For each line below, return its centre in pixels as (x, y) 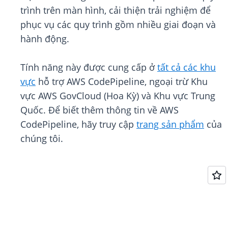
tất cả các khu (187, 67)
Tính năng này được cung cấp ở (89, 67)
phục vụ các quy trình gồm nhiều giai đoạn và (118, 25)
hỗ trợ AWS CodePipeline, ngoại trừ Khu (122, 82)
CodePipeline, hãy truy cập (78, 124)
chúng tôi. (42, 139)
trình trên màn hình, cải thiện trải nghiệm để (116, 10)
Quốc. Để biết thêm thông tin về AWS (99, 110)
